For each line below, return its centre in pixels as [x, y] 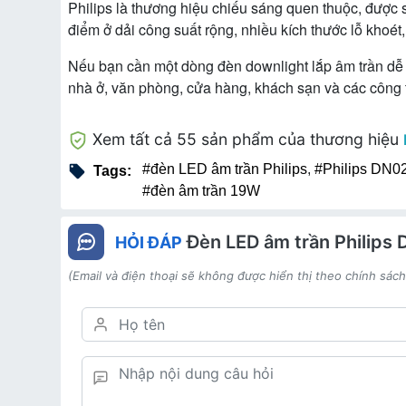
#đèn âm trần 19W [201, 191]
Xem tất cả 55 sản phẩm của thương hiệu [246, 140]
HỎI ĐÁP [149, 243]
